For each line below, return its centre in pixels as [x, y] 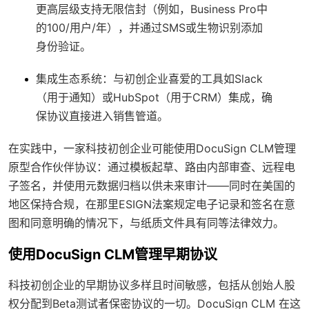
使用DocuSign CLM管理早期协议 [113, 255]
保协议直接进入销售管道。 [102, 116]
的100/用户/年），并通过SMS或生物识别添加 [149, 28]
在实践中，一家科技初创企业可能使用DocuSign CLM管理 [152, 149]
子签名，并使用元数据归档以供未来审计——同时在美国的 [152, 186]
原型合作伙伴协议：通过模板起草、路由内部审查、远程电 [152, 167]
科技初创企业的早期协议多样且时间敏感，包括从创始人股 [152, 285]
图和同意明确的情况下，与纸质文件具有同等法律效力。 [146, 223]
